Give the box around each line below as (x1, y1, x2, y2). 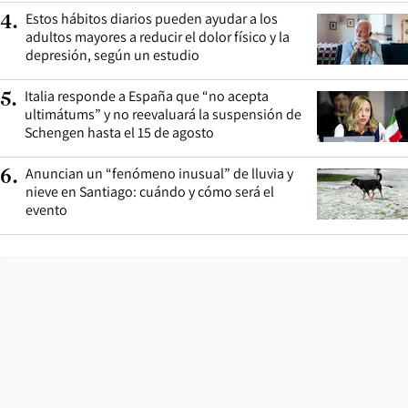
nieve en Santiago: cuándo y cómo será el (25, 181, 274, 201)
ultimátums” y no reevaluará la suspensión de (25, 104, 301, 124)
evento (25, 199, 67, 219)
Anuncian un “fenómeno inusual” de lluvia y (25, 163, 293, 183)
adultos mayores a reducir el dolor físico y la (25, 26, 290, 46)
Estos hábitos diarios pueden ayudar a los (25, 8, 278, 28)
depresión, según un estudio (25, 45, 199, 65)
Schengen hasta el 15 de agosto (25, 122, 214, 142)
